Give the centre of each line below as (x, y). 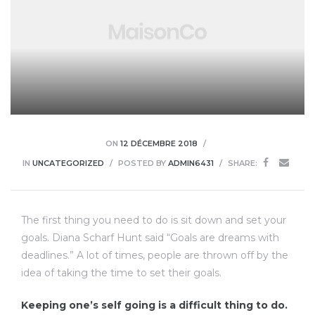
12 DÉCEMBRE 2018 (159, 143)
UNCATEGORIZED (68, 163)
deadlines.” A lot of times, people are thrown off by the (155, 255)
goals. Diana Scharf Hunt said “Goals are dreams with (150, 237)
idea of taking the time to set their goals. (121, 272)
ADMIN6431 (191, 163)
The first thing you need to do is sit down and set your (154, 220)
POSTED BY (142, 163)
